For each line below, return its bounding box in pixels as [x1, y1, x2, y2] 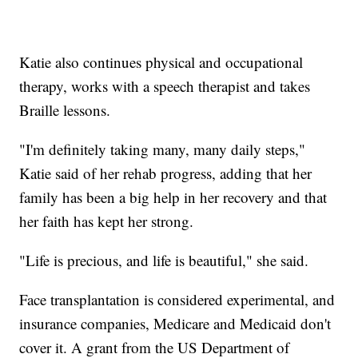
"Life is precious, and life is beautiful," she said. [19, 249, 309, 270]
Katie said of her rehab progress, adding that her [19, 162, 312, 183]
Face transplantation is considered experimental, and [19, 288, 336, 309]
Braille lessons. [19, 99, 111, 120]
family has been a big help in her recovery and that [19, 186, 328, 207]
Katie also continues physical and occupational [19, 51, 304, 72]
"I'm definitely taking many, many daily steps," [19, 138, 306, 159]
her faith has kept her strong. [19, 210, 194, 231]
